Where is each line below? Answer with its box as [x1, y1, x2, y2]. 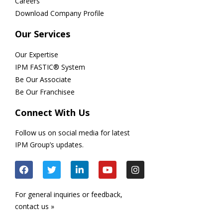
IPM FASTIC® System [15, 62, 85, 72]
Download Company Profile [15, 8, 104, 18]
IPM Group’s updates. [15, 140, 84, 150]
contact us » [15, 202, 54, 212]
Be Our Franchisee [15, 87, 75, 97]
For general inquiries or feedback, [15, 190, 122, 200]
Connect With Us [15, 107, 90, 119]
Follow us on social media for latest [15, 128, 130, 138]
